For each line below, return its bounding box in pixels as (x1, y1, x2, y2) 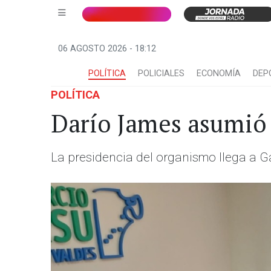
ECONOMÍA (197, 68, 241, 79)
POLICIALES (138, 68, 184, 79)
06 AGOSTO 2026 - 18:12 (58, 44, 156, 54)
